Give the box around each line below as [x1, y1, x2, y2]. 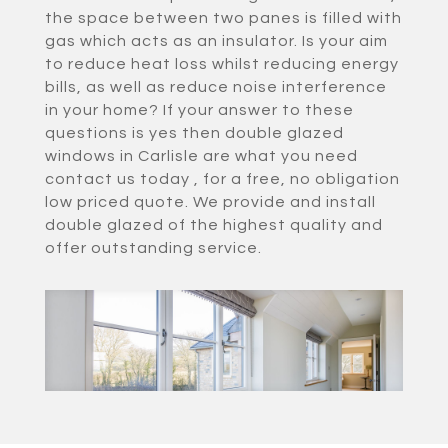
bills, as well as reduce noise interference [44, 78, 387, 95]
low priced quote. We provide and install [44, 193, 376, 210]
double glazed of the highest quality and [44, 216, 383, 233]
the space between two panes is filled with [44, 9, 402, 26]
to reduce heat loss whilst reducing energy [44, 55, 399, 72]
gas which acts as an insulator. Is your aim [44, 32, 388, 49]
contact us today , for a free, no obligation [44, 170, 400, 187]
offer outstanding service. [44, 239, 262, 256]
